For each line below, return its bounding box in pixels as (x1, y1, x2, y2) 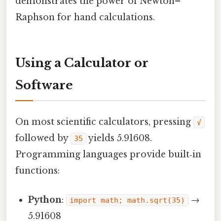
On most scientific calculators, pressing (15, 116, 193, 127)
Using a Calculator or (15, 55, 148, 70)
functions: (15, 165, 60, 176)
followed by (15, 132, 71, 144)
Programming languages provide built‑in (15, 148, 201, 160)
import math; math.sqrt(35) (70, 196, 185, 205)
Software (15, 77, 73, 92)
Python (28, 194, 62, 206)
